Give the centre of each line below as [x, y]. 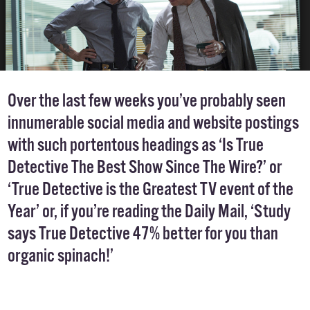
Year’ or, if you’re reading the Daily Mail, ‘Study [149, 212]
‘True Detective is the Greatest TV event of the [150, 190]
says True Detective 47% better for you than [143, 234]
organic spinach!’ [60, 256]
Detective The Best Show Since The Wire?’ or [144, 167]
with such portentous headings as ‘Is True [135, 145]
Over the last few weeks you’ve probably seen [146, 101]
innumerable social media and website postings [153, 123]
